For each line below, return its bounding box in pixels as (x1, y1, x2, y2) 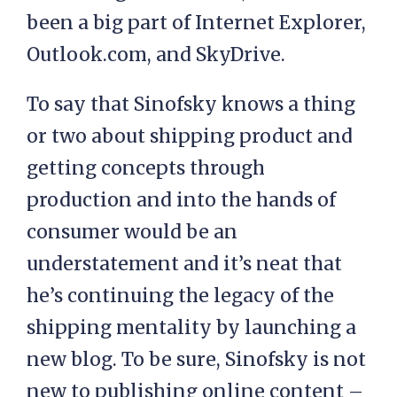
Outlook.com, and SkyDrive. (27, 43, 285, 66)
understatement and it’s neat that (27, 252, 342, 276)
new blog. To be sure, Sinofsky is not (27, 347, 366, 371)
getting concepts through (27, 156, 265, 180)
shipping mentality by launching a (27, 315, 356, 339)
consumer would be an (27, 220, 237, 244)
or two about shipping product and (27, 124, 353, 148)
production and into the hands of (27, 188, 336, 212)
